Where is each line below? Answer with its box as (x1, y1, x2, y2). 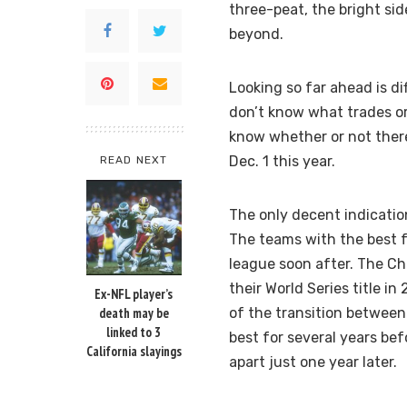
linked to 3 (106, 323, 161, 342)
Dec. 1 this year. (229, 153, 335, 171)
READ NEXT (99, 154, 168, 167)
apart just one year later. (229, 353, 397, 372)
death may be (98, 304, 169, 323)
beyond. (229, 25, 283, 44)
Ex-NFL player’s (94, 285, 173, 303)
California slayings (85, 342, 182, 361)
